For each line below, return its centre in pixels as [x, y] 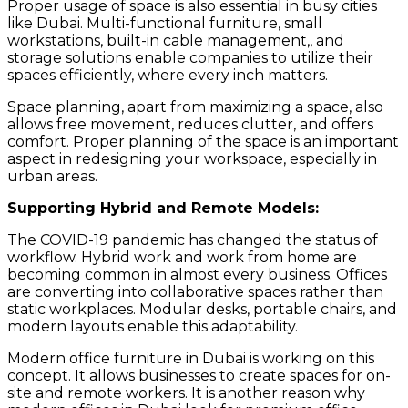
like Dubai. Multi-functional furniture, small [165, 23]
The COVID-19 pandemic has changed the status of [193, 240]
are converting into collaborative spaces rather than [195, 291]
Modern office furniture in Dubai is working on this [191, 358]
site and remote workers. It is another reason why [186, 393]
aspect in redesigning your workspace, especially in [192, 158]
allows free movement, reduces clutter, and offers [190, 124]
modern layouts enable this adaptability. [153, 326]
